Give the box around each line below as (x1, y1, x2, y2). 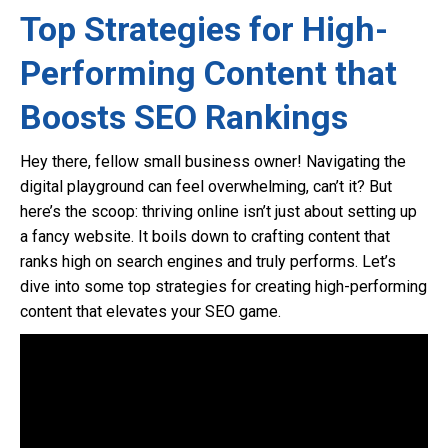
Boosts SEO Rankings (20, 97, 348, 137)
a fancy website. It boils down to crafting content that (20, 227, 390, 246)
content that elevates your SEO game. (20, 302, 281, 321)
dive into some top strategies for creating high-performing (20, 277, 427, 296)
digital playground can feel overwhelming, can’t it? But (20, 177, 392, 196)
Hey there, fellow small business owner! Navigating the (20, 152, 406, 171)
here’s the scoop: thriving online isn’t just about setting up (20, 202, 417, 221)
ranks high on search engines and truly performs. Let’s (20, 252, 396, 271)
